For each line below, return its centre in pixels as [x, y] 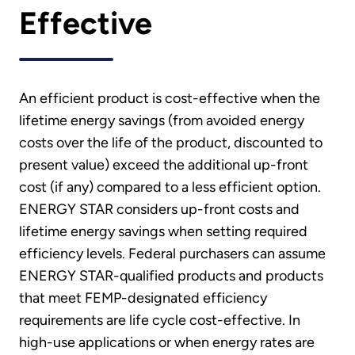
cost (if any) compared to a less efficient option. [170, 187]
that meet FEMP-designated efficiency [143, 298]
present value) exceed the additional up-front [164, 164]
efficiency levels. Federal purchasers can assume [172, 253]
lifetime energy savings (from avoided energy [162, 120]
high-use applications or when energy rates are [167, 342]
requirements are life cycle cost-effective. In [160, 320]
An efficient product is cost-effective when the [170, 98]
